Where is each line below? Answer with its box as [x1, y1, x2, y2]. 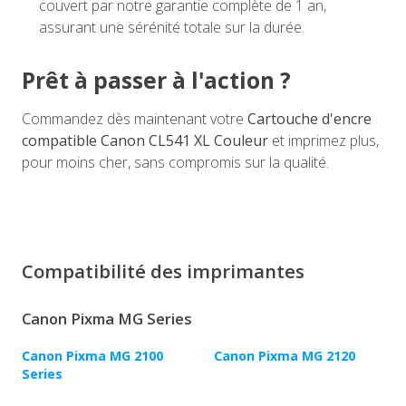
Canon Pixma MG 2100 [22, 347, 163, 365]
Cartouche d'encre [247, 109, 372, 130]
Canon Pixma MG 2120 [214, 347, 355, 365]
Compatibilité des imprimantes [22, 258, 304, 285]
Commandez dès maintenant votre [22, 109, 247, 130]
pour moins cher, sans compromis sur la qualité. [22, 152, 329, 173]
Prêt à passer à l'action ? [22, 65, 291, 96]
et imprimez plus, [268, 130, 379, 151]
